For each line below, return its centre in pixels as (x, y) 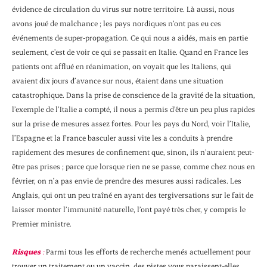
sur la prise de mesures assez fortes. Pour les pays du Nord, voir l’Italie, (131, 124)
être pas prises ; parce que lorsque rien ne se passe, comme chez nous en (133, 167)
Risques (27, 251)
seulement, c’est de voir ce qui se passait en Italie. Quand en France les (130, 52)
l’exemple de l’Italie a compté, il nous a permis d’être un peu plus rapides (133, 109)
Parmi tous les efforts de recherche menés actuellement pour (148, 251)
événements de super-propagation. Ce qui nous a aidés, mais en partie (130, 38)
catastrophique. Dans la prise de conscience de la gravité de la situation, (133, 95)
